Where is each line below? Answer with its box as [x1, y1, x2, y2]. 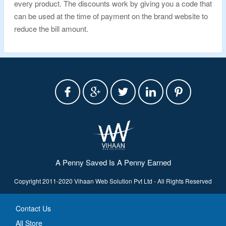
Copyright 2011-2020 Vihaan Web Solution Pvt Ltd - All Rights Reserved [14, 176, 212, 185]
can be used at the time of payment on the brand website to [14, 11, 208, 21]
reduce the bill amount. [14, 23, 88, 34]
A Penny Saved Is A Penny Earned [55, 156, 171, 167]
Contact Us [16, 203, 51, 213]
